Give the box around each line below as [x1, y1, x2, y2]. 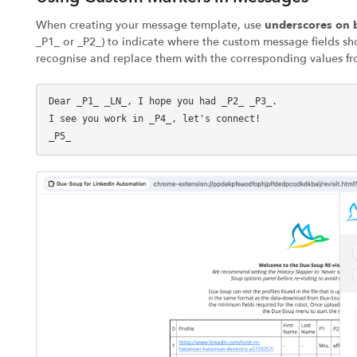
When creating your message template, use [35, 17, 261, 33]
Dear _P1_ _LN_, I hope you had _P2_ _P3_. [48, 95, 277, 107]
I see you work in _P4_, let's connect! [48, 112, 261, 124]
